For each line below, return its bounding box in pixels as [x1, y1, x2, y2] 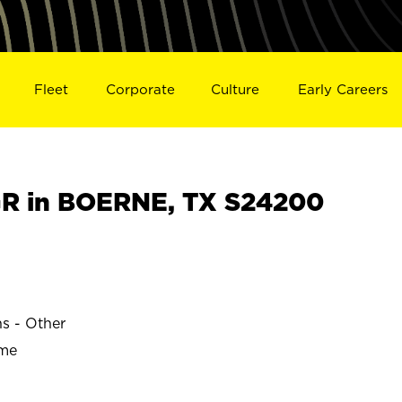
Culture [211, 81, 260, 97]
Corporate [105, 81, 175, 97]
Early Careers [298, 81, 389, 97]
